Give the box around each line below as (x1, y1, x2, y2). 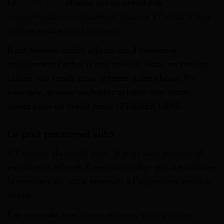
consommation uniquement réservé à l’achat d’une (7, 10, 210, 22)
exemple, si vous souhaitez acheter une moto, (7, 86, 191, 97)
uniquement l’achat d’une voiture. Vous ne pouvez (7, 58, 209, 69)
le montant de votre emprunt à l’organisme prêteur (7, 175, 211, 187)
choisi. (7, 189, 33, 201)
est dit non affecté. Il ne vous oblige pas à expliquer (7, 161, 216, 173)
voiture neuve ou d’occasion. (7, 24, 124, 36)
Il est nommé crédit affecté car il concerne (7, 44, 176, 55)
